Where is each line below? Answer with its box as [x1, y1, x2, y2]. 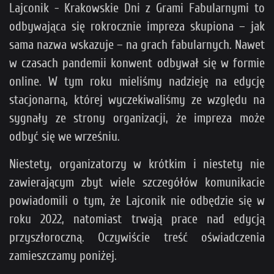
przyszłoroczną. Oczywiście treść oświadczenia [9, 230, 265, 245]
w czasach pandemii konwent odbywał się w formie [9, 56, 265, 71]
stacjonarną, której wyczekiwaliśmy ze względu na [9, 92, 265, 108]
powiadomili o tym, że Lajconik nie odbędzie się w [9, 193, 265, 209]
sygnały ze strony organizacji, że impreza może [9, 111, 265, 126]
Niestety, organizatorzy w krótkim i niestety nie [9, 157, 265, 172]
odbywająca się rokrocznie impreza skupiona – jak [9, 19, 265, 34]
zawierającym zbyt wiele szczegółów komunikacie [9, 175, 265, 190]
